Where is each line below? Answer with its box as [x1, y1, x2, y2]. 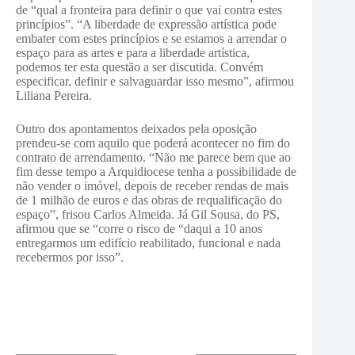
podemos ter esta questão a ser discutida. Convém [16, 60, 263, 74]
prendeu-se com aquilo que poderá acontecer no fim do [16, 136, 290, 150]
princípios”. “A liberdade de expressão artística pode [16, 17, 277, 31]
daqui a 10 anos [184, 222, 262, 235]
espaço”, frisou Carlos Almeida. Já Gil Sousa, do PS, [16, 208, 280, 221]
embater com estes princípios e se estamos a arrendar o [16, 32, 287, 45]
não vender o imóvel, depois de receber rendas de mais [16, 179, 288, 193]
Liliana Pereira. [16, 89, 92, 102]
